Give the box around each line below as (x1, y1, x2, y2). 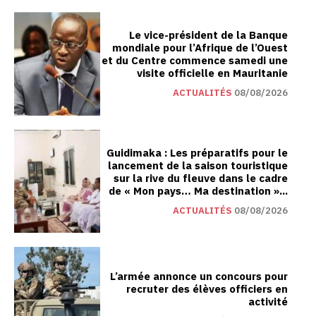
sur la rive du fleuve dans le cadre (114, 170, 288, 186)
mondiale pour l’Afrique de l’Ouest (112, 39, 288, 56)
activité (248, 294, 288, 310)
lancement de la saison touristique (108, 157, 288, 174)
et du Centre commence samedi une (102, 52, 288, 68)
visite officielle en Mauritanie (137, 65, 288, 81)
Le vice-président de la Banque (129, 27, 288, 43)
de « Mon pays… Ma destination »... (109, 183, 288, 199)
